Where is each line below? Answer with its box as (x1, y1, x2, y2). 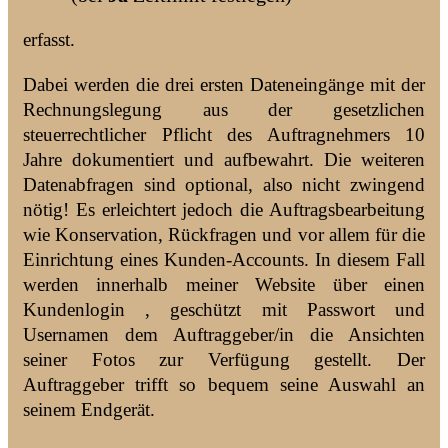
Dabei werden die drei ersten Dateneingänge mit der (23, 73, 425, 95)
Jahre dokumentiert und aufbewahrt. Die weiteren (23, 148, 425, 170)
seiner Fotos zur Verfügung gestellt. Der (23, 348, 425, 370)
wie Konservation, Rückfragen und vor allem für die (23, 223, 425, 245)
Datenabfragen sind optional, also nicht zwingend (23, 173, 425, 195)
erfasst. (23, 28, 75, 50)
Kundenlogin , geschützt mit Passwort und (23, 298, 425, 320)
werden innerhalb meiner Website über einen (23, 273, 425, 295)
